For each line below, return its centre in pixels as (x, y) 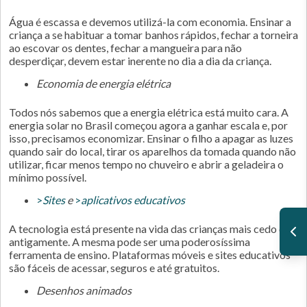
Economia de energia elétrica (107, 83)
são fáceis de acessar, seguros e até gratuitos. (114, 268)
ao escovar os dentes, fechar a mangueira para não (125, 48)
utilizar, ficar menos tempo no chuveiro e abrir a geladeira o (146, 164)
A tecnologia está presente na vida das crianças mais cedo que (152, 229)
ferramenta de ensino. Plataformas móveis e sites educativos (150, 255)
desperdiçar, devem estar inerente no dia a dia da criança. (140, 61)
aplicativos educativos (133, 200)
